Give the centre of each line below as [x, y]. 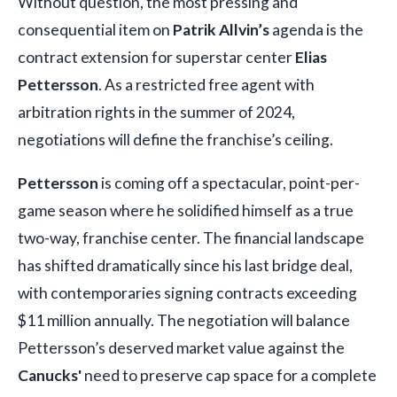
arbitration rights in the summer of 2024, [156, 113]
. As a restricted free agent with [206, 85]
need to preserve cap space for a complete [229, 376]
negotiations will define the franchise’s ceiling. [175, 140]
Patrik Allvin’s [221, 30]
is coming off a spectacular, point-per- [229, 183]
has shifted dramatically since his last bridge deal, [185, 266]
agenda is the [316, 30]
